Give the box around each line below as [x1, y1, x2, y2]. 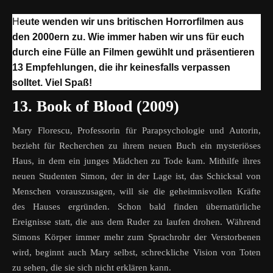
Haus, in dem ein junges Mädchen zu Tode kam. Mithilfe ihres [12, 156, 261, 166]
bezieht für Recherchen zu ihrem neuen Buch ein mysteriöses [12, 141, 261, 151]
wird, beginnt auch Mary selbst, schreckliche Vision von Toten [12, 247, 261, 258]
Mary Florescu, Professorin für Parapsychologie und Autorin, [12, 126, 261, 136]
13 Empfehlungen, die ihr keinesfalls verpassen [12, 62, 230, 73]
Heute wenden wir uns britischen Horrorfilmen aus [12, 16, 19, 27]
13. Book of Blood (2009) [12, 97, 179, 116]
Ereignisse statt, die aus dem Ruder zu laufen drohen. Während [12, 217, 261, 227]
